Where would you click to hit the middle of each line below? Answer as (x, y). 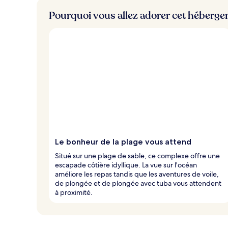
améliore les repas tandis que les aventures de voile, (137, 174)
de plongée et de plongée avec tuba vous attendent (138, 183)
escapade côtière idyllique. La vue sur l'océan (126, 165)
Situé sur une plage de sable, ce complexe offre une (137, 155)
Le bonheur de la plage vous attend (123, 141)
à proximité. (74, 192)
